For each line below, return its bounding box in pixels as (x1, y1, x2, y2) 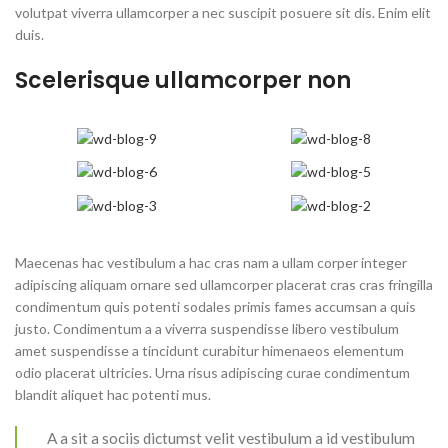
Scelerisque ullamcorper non (15, 65, 351, 97)
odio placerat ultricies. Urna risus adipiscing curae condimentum (15, 363, 410, 381)
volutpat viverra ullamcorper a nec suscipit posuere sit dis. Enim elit (15, 4, 431, 22)
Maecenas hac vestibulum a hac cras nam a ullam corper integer (15, 253, 407, 271)
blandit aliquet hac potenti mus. (15, 385, 211, 403)
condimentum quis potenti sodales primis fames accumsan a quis (15, 297, 416, 315)
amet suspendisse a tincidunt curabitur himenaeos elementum (15, 341, 404, 359)
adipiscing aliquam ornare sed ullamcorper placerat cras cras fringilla (15, 275, 433, 293)
